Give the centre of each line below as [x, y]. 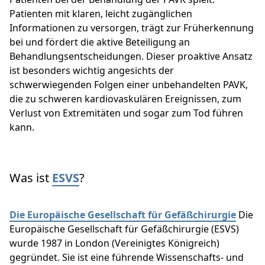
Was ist [31, 178]
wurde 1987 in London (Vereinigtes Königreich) [114, 243]
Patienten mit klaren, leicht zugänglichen [101, 14]
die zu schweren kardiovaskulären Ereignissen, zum [125, 99]
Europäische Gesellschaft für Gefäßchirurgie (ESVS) [124, 229]
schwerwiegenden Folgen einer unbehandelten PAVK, [129, 85]
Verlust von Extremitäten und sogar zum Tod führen [126, 113]
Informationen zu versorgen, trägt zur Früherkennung [132, 28]
